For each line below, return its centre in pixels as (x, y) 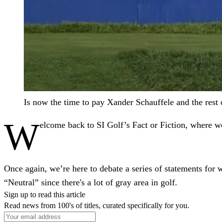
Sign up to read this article (45, 194)
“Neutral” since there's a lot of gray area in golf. (91, 182)
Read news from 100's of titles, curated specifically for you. (97, 205)
